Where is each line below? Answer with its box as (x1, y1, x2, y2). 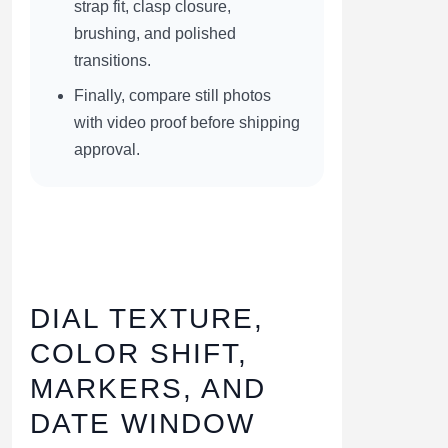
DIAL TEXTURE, (30, 302, 264, 334)
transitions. (74, 51, 151, 69)
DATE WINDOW (30, 407, 255, 439)
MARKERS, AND (30, 372, 266, 404)
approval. (74, 140, 140, 158)
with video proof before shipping (74, 113, 300, 131)
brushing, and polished (74, 24, 236, 42)
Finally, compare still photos (74, 86, 271, 104)
